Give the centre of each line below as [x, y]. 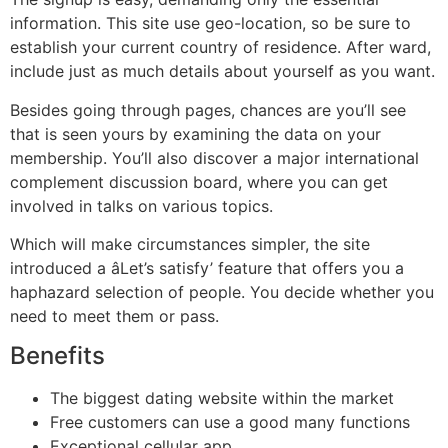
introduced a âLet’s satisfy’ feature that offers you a [207, 268]
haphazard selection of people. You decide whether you [222, 292]
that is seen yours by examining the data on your [195, 133]
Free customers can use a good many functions [230, 422]
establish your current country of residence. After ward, [220, 47]
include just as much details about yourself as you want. [222, 71]
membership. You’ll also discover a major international [214, 157]
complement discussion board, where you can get [199, 181]
